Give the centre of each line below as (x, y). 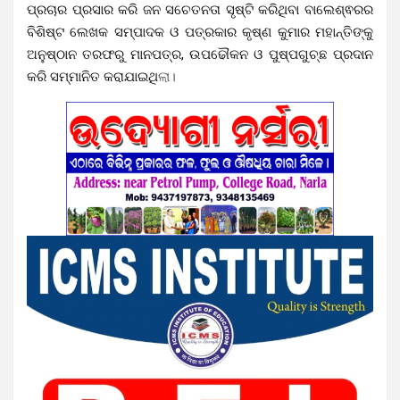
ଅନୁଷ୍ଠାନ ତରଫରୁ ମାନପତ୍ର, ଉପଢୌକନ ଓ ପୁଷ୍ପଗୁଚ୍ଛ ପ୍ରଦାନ (200, 54)
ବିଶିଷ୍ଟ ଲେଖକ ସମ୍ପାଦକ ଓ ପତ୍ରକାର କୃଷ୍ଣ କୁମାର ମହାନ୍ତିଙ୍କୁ (200, 32)
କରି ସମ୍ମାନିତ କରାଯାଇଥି (92, 76)
